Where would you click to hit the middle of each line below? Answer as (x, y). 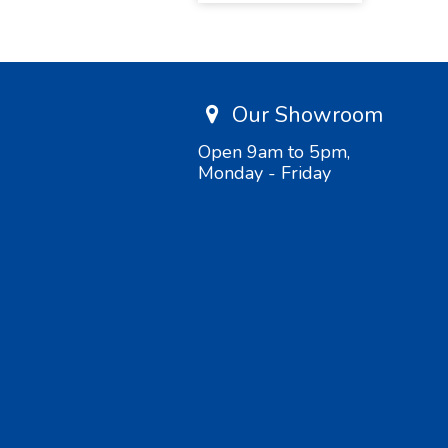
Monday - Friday (264, 172)
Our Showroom (305, 114)
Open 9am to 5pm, (274, 151)
